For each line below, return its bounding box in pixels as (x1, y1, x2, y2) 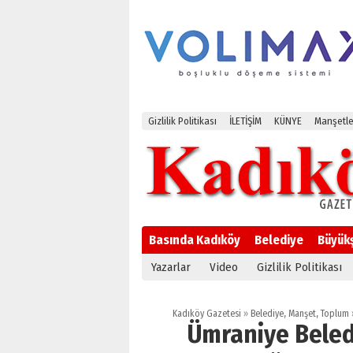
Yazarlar (151, 260, 191, 274)
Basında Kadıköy (149, 232, 240, 247)
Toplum (321, 308, 349, 319)
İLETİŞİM (229, 115, 262, 127)
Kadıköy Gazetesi (173, 308, 241, 319)
